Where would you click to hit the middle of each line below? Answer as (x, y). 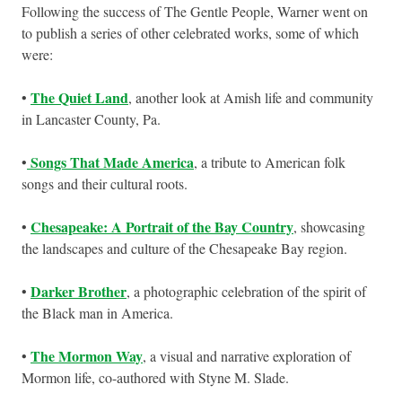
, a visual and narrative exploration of (247, 356)
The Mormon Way (87, 356)
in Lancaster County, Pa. (91, 119)
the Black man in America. (97, 313)
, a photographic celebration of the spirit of (246, 292)
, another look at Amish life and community (251, 98)
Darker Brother (79, 292)
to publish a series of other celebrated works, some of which (190, 33)
